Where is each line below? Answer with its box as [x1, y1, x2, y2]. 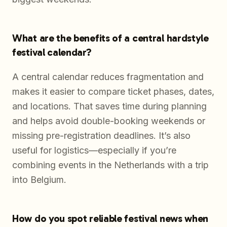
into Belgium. [12, 174, 66, 185]
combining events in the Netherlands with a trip [12, 159, 209, 170]
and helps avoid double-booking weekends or [12, 115, 205, 126]
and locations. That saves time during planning [12, 100, 207, 111]
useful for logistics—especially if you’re [12, 144, 176, 156]
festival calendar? [12, 46, 92, 58]
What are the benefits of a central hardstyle [12, 31, 209, 44]
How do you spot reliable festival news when [12, 212, 209, 224]
